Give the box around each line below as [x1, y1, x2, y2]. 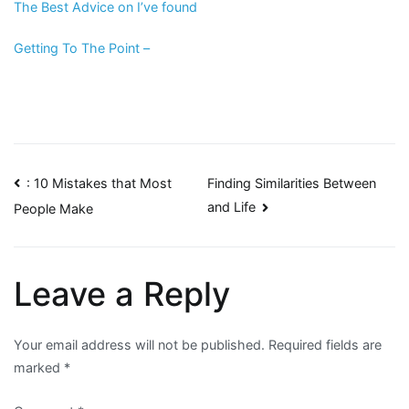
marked [14, 360, 64, 376]
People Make [14, 200, 93, 216]
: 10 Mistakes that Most [26, 174, 173, 191]
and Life [207, 199, 257, 215]
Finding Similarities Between [207, 175, 377, 192]
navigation [13, 212, 177, 253]
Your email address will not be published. [14, 337, 265, 353]
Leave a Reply [14, 274, 230, 315]
